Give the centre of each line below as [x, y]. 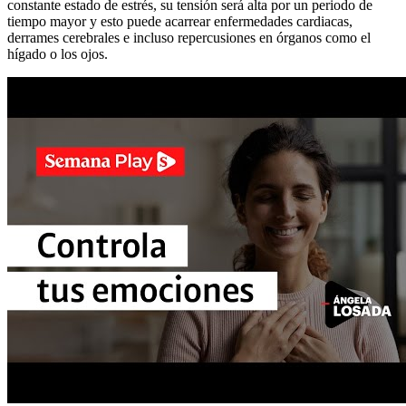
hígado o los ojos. [58, 53]
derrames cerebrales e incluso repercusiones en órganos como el [189, 37]
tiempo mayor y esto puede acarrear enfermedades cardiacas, [180, 21]
